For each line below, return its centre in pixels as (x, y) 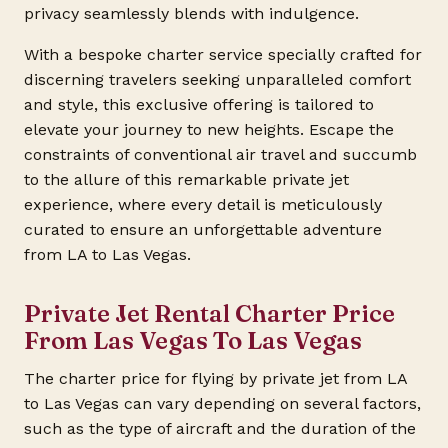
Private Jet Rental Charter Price (209, 314)
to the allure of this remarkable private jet (186, 179)
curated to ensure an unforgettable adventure (203, 229)
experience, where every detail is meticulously (203, 204)
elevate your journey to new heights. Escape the (209, 129)
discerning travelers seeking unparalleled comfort (217, 79)
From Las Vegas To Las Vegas (193, 341)
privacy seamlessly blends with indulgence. (191, 13)
